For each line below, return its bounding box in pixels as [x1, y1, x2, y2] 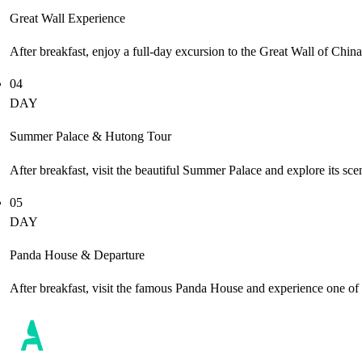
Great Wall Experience [10, 11, 125, 25]
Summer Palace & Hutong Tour [10, 129, 171, 144]
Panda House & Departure [10, 247, 145, 262]
